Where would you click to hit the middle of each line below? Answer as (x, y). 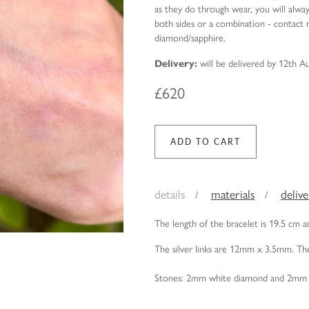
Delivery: (176, 63)
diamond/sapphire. (190, 37)
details (170, 193)
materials (233, 193)
